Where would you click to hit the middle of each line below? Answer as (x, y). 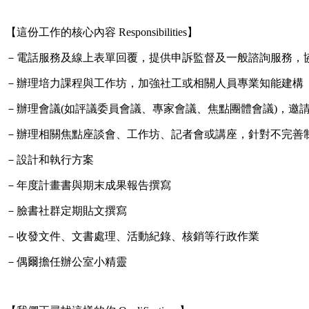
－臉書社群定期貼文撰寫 (66, 210)
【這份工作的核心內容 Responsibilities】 (102, 32)
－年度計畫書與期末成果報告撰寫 (88, 185)
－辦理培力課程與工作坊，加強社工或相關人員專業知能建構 (154, 83)
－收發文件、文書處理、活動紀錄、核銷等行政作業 (132, 236)
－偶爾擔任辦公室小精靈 (66, 261)
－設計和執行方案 (50, 159)
